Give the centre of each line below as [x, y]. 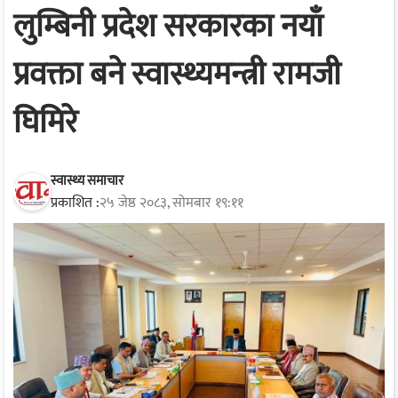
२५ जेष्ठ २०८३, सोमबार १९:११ [171, 203]
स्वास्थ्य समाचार [87, 180]
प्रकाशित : [75, 203]
